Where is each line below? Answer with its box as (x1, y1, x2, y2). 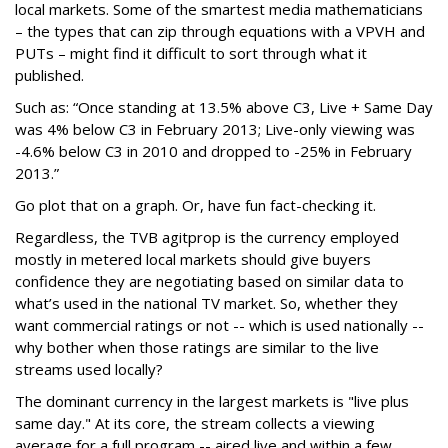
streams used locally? (15, 359, 163, 379)
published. (15, 65, 84, 85)
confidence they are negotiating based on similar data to (15, 271, 404, 291)
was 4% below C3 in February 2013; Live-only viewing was (15, 119, 415, 139)
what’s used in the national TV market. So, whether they (15, 293, 398, 313)
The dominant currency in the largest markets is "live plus (15, 391, 409, 411)
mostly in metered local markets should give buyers (15, 249, 371, 269)
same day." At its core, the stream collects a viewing (15, 413, 375, 433)
